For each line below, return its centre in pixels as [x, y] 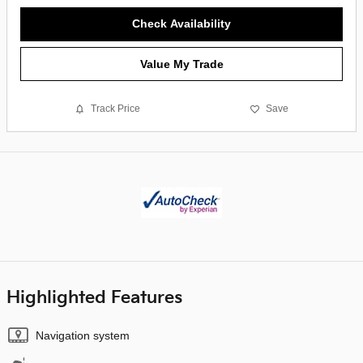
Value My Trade [181, 64]
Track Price [116, 109]
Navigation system [83, 335]
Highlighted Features [94, 297]
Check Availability [181, 23]
